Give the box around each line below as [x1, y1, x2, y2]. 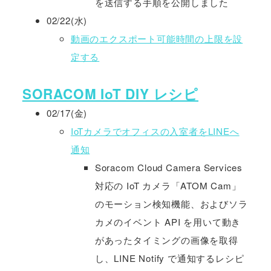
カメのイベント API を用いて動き [94, 215, 241, 229]
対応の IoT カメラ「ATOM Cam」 [94, 179, 241, 192]
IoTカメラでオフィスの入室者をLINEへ [70, 125, 240, 138]
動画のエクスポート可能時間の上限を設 [70, 32, 243, 45]
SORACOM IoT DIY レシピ [22, 84, 198, 104]
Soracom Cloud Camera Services [94, 161, 243, 174]
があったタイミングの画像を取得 [94, 233, 238, 247]
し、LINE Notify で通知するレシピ [94, 252, 244, 265]
